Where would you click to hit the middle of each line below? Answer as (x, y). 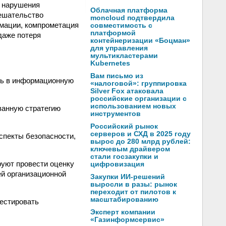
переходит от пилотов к (133, 192)
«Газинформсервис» (127, 220)
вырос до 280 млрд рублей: (140, 142)
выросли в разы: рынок (134, 184)
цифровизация (117, 164)
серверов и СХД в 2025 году (140, 134)
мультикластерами (124, 56)
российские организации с (138, 99)
